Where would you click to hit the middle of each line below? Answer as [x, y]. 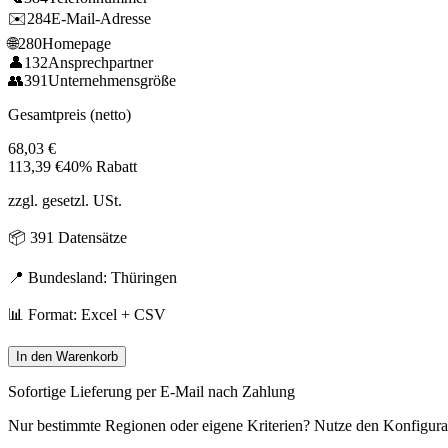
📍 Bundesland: [59, 277]
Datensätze [90, 237]
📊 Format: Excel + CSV [87, 314]
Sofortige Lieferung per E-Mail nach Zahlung [151, 391]
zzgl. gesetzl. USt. [65, 200]
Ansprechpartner [100, 62]
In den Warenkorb [67, 356]
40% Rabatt [100, 166]
